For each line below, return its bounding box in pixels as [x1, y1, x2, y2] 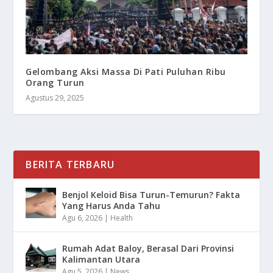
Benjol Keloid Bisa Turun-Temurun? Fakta [62, 189, 241, 201]
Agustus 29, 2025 [26, 93, 85, 104]
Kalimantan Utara [62, 253, 141, 266]
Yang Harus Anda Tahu [62, 200, 161, 212]
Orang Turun [26, 77, 85, 89]
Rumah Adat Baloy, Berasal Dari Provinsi [62, 243, 235, 255]
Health [110, 213, 133, 224]
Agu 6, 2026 [62, 213, 103, 224]
